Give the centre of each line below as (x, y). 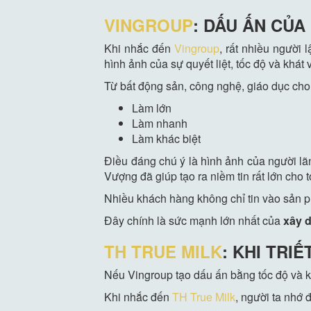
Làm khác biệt (167, 139)
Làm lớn (152, 108)
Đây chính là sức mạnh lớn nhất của (194, 221)
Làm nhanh (160, 124)
